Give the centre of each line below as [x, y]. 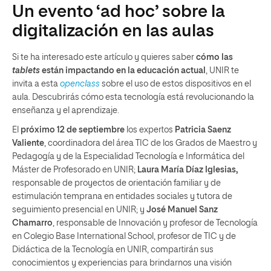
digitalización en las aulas [113, 31]
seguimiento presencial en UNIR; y [79, 210]
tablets [26, 70]
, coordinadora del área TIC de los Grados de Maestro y [151, 143]
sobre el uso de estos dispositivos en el [175, 84]
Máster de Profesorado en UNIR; [75, 170]
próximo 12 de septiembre [73, 130]
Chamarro [32, 223]
